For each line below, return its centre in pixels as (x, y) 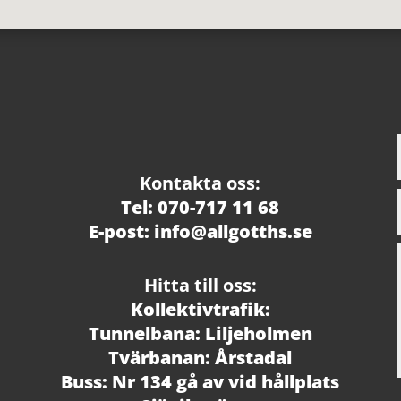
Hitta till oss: (200, 286)
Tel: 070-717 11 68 (200, 208)
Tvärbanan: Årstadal (200, 358)
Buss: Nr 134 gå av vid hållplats (200, 382)
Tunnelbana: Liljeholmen (200, 334)
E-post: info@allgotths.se (200, 232)
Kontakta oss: (200, 183)
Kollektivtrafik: (200, 310)
